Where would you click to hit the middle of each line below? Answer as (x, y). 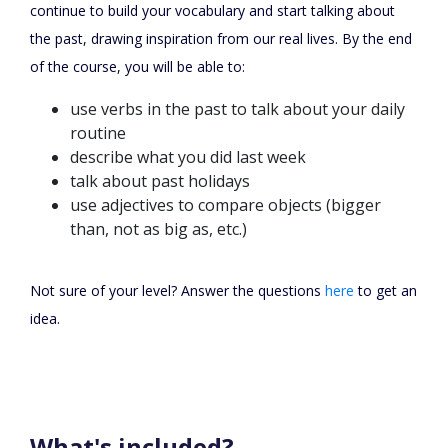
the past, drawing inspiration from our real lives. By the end (221, 39)
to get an (385, 291)
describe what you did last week (188, 157)
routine (98, 133)
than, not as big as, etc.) (158, 229)
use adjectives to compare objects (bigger (225, 205)
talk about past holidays (160, 181)
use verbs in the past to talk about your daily (237, 109)
